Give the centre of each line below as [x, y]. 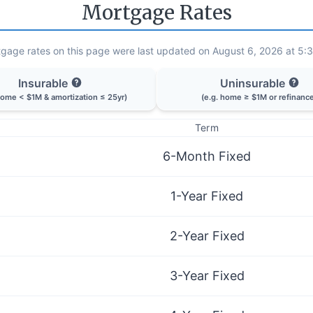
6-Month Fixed [207, 156]
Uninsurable [252, 83]
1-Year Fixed [207, 196]
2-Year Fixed [207, 235]
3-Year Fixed [207, 275]
